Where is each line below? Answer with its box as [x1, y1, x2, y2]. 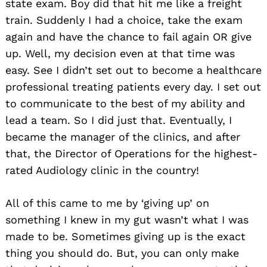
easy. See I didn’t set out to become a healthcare [5, 63, 262, 76]
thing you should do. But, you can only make [5, 246, 239, 259]
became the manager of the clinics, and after [5, 130, 240, 143]
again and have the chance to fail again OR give [5, 30, 252, 43]
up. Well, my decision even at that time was [5, 46, 235, 60]
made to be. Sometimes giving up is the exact [5, 229, 246, 243]
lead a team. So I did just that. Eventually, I [5, 113, 232, 126]
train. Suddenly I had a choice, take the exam [5, 13, 243, 26]
